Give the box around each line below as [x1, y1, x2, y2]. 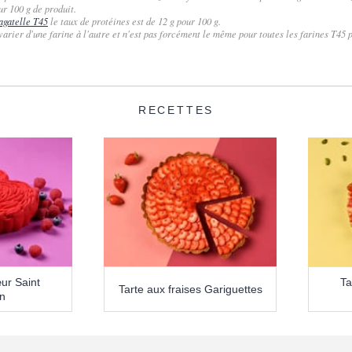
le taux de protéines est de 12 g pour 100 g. [48, 14, 221, 27]
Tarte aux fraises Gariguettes [118, 283, 262, 296]
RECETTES [137, 103, 214, 116]
